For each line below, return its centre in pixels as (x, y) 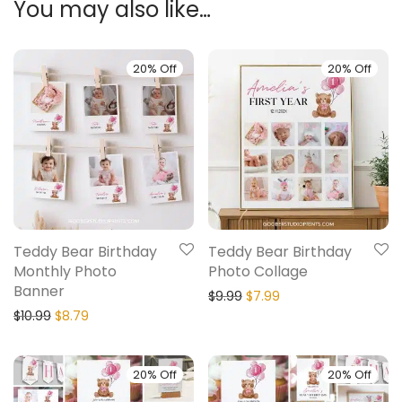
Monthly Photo (65, 272)
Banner (39, 292)
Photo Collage (258, 272)
